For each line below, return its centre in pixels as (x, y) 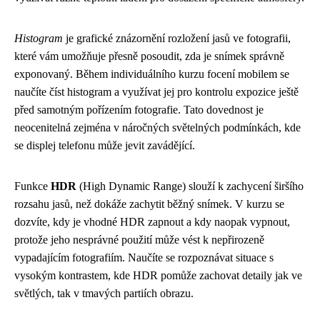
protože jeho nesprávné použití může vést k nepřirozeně (139, 239)
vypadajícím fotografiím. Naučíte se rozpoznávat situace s (144, 257)
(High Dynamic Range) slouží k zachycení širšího (190, 186)
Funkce (32, 186)
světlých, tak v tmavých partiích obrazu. (104, 293)
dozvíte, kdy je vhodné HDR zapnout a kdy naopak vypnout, (152, 221)
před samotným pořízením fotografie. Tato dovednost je (139, 109)
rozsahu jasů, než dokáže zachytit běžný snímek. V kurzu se (149, 204)
